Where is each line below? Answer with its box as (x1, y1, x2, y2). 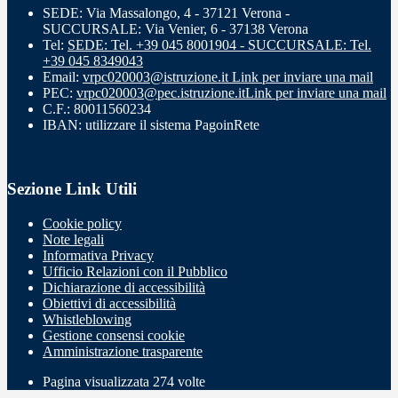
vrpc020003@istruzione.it (83, 68, 232, 84)
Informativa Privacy (43, 248, 154, 263)
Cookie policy (43, 216, 122, 231)
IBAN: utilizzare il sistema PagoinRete (43, 116, 259, 132)
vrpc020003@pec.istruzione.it (76, 84, 245, 100)
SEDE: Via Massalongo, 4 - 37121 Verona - (43, 4, 290, 20)
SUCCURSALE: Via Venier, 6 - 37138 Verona (43, 20, 308, 36)
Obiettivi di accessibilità (43, 296, 176, 311)
